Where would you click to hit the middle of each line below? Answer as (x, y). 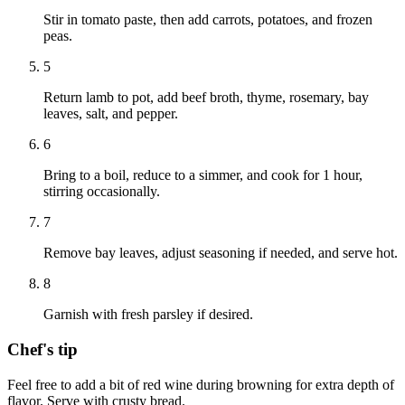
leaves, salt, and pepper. (111, 114)
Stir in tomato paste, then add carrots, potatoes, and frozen (208, 20)
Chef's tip (42, 349)
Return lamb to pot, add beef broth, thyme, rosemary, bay (206, 98)
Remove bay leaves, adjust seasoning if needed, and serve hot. (221, 253)
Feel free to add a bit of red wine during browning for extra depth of (201, 384)
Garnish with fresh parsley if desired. (148, 315)
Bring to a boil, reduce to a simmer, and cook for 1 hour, (203, 175)
